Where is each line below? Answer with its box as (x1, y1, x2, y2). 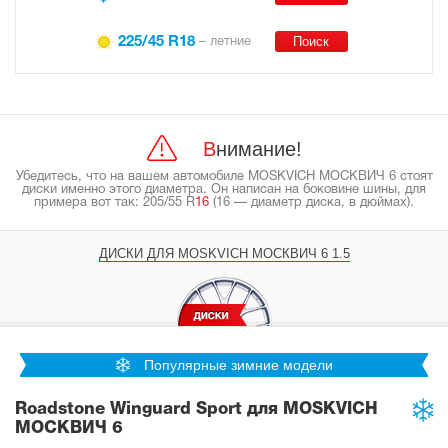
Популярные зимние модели (144, 356, 333, 373)
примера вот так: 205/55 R (34, 197, 195, 209)
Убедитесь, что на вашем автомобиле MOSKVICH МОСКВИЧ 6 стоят (15, 171, 433, 183)
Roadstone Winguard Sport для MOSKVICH (15, 401, 378, 417)
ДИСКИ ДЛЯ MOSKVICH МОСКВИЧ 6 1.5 (98, 246, 350, 261)
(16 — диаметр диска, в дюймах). (213, 197, 414, 209)
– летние (194, 36, 251, 49)
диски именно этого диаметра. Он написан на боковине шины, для (22, 184, 426, 196)
